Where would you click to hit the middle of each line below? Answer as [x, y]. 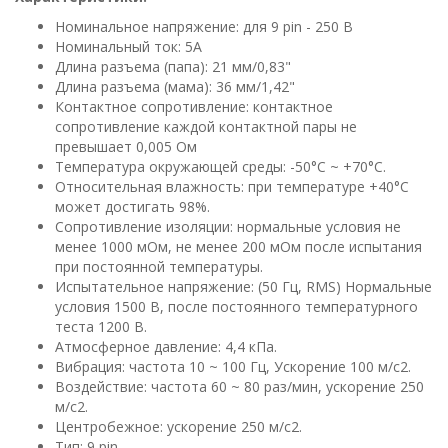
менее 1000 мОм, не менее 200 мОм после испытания [238, 246]
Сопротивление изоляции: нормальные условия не [228, 226]
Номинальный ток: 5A [128, 46]
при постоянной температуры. [159, 266]
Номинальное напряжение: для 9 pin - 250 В [204, 26]
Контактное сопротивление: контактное [194, 106]
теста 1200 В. [101, 326]
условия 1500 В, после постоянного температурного [236, 306]
